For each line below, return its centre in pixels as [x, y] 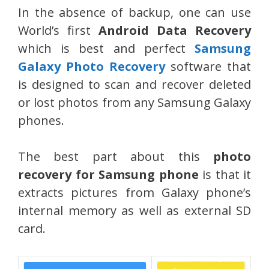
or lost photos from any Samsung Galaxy [134, 103]
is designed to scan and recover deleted [134, 85]
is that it [225, 175]
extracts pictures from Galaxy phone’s [134, 193]
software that [208, 67]
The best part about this [116, 157]
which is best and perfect [106, 49]
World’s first [58, 31]
